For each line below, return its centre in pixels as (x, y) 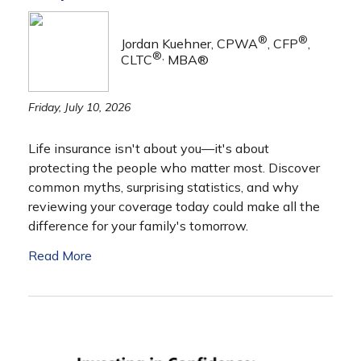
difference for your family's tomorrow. (138, 226)
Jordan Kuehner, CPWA (189, 44)
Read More (60, 255)
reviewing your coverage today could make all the (174, 206)
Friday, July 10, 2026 (79, 107)
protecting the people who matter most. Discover (174, 168)
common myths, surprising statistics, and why (164, 187)
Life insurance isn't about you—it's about (149, 148)
